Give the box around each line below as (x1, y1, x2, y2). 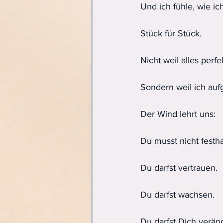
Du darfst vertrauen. (140, 162, 218, 173)
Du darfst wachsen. (140, 189, 215, 200)
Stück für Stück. (140, 28, 202, 38)
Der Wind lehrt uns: (140, 109, 216, 119)
